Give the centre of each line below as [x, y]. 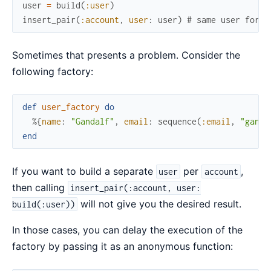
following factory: [53, 72]
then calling [40, 188]
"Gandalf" [93, 122]
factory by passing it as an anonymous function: [122, 247]
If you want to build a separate [84, 171]
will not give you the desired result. [160, 204]
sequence [177, 122]
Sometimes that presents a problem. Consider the [126, 55]
